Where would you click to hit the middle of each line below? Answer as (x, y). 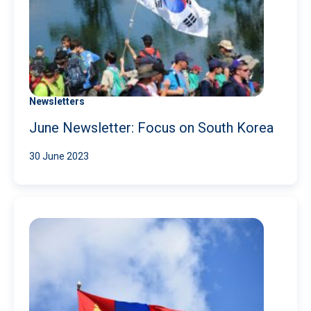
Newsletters (57, 101)
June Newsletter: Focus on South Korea (151, 127)
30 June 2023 (59, 156)
